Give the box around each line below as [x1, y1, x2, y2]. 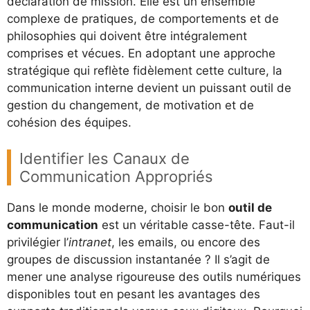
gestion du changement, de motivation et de [7, 98, 254, 112]
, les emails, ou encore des [111, 235, 260, 249]
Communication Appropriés [19, 167, 213, 185]
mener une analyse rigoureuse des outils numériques [7, 269, 301, 284]
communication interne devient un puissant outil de [7, 81, 291, 95]
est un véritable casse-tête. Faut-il [98, 217, 295, 232]
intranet [69, 235, 111, 249]
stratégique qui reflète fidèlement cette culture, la [7, 64, 282, 77]
